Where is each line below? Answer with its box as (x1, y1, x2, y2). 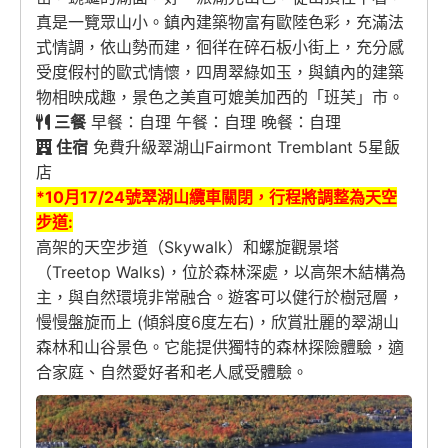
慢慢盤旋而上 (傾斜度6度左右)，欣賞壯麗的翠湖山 (36, 312, 399, 333)
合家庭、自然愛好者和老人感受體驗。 (36, 362, 308, 383)
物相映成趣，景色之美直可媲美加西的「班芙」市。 (36, 87, 404, 108)
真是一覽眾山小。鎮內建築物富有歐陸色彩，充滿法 (36, 12, 404, 33)
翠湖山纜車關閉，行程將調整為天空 (141, 187, 397, 208)
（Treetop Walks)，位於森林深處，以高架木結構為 (36, 262, 406, 283)
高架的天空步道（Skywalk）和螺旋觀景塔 (36, 237, 339, 258)
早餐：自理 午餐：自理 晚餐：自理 (86, 112, 341, 133)
